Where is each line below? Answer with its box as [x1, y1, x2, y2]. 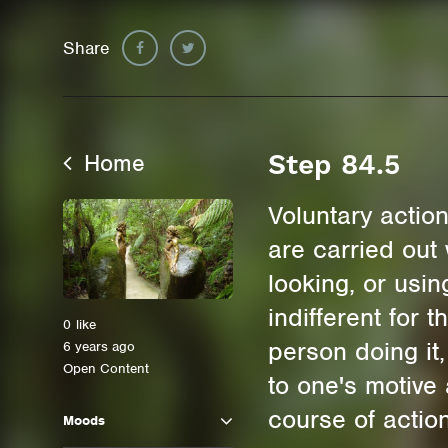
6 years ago [63, 338, 136, 355]
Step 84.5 [268, 148, 401, 181]
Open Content [63, 360, 150, 377]
